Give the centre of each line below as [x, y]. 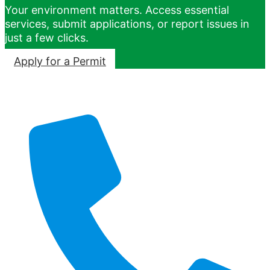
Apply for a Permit [60, 61]
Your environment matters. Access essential [117, 10]
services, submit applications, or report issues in [127, 24]
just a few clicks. [47, 38]
